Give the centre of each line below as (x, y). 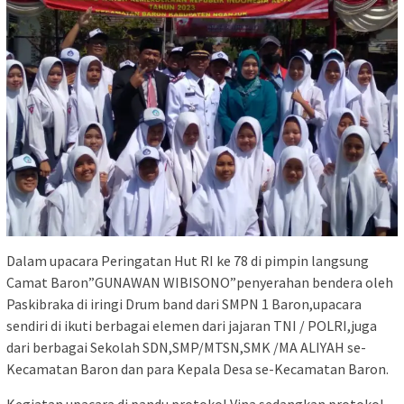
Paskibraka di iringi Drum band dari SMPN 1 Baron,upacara (184, 304)
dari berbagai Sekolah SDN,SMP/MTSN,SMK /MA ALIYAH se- (186, 348)
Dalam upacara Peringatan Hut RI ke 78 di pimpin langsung (188, 261)
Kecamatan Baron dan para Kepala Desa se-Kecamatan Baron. (197, 369)
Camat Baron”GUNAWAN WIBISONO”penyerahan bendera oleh (200, 283)
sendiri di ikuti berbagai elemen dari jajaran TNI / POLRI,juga (192, 326)
